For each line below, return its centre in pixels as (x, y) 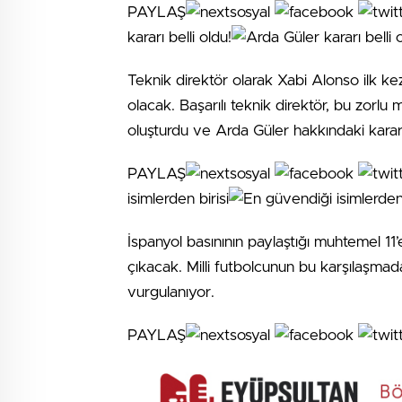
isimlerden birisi (178, 198)
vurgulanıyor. (171, 292)
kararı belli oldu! (179, 37)
